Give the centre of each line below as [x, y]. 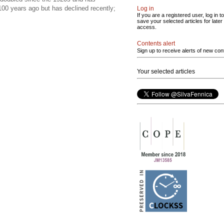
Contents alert [156, 43]
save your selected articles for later [180, 21]
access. [147, 27]
